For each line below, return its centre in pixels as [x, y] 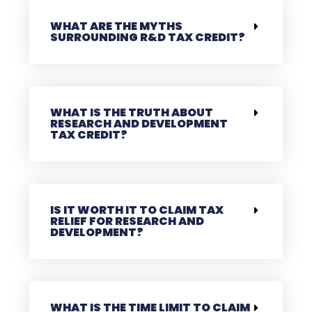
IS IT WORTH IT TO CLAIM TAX [137, 210]
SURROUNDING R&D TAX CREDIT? [148, 38]
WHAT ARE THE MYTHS [117, 26]
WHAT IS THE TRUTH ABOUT [132, 113]
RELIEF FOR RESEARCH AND [127, 221]
